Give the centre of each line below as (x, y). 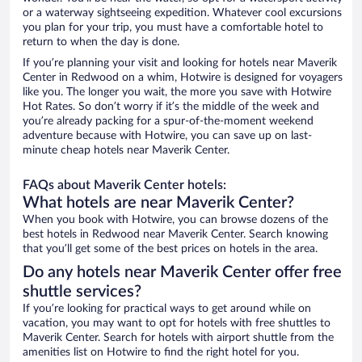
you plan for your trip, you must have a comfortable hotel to (173, 28)
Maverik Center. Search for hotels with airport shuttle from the (178, 338)
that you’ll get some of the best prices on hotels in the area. (170, 249)
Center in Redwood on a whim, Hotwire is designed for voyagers (183, 78)
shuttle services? (82, 292)
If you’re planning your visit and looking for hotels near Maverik (180, 63)
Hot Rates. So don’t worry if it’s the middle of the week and (171, 107)
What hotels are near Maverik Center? (158, 203)
